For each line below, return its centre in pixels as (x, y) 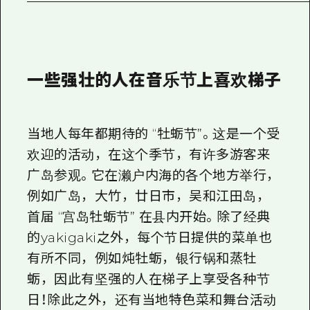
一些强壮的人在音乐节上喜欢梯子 (154, 214)
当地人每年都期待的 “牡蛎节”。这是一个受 (154, 268)
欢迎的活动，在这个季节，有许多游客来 (149, 289)
